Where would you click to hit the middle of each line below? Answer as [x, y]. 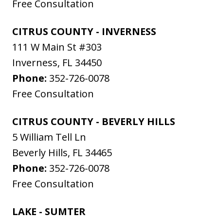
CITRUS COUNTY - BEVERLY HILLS [94, 122]
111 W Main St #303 [57, 47]
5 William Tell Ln [49, 137]
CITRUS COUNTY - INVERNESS [84, 32]
